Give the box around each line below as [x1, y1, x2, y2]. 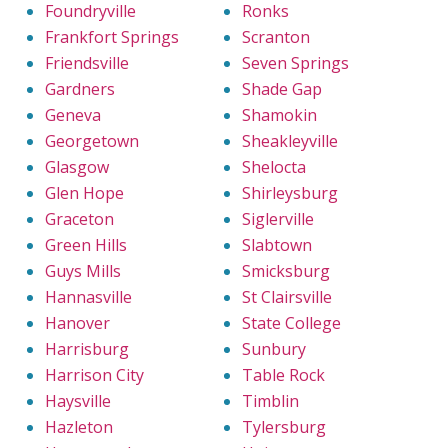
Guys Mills [45, 259, 121, 282]
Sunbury [242, 337, 306, 360]
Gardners [45, 77, 115, 100]
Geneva [45, 103, 101, 126]
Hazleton [45, 415, 113, 438]
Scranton [242, 25, 310, 48]
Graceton [45, 207, 114, 230]
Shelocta [242, 155, 306, 178]
